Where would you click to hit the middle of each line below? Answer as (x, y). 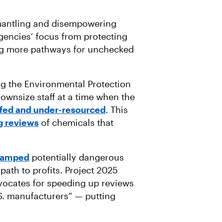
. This (117, 110)
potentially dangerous (77, 157)
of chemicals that (76, 122)
